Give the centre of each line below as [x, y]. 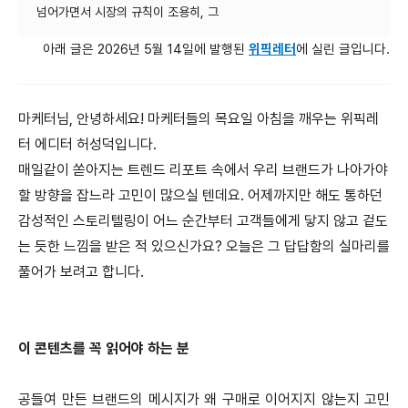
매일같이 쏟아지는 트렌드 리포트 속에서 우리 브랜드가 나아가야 [203, 169]
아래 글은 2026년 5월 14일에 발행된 [146, 49]
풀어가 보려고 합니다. [81, 271]
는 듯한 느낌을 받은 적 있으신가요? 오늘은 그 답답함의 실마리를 [204, 246]
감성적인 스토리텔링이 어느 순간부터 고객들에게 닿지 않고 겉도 [203, 220]
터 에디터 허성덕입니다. [87, 144]
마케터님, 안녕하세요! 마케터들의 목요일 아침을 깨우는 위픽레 [199, 118]
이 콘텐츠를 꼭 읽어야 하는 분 [104, 348]
